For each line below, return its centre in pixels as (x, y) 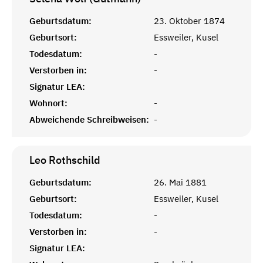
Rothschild (75, 160)
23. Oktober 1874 (189, 21)
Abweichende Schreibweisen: (89, 119)
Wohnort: (48, 103)
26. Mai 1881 (180, 182)
